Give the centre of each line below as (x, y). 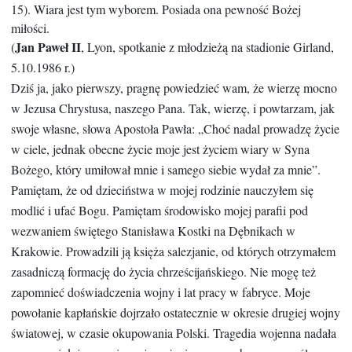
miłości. (30, 28)
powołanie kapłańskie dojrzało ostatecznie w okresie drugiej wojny (176, 313)
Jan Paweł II (48, 47)
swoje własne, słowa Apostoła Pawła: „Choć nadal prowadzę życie (175, 129)
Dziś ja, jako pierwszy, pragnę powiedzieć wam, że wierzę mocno (174, 88)
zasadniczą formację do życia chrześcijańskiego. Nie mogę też (163, 272)
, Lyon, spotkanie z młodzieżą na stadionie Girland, (207, 47)
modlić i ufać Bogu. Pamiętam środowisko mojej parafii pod (159, 211)
